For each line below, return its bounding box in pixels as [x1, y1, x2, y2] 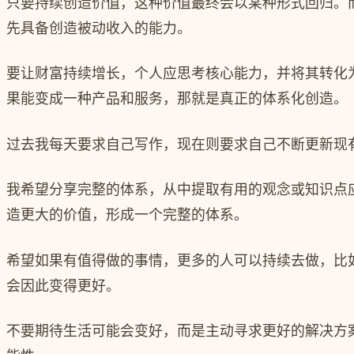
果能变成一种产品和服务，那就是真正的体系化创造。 [6, 90, 348, 107]
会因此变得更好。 [6, 277, 120, 294]
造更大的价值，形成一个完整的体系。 [6, 206, 248, 224]
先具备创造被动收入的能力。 [6, 19, 191, 36]
